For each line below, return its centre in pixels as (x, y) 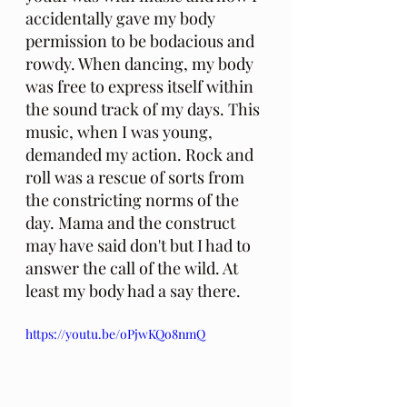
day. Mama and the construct (132, 223)
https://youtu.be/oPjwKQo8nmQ (115, 334)
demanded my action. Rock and (141, 155)
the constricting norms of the (134, 200)
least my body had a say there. (133, 291)
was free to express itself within (141, 87)
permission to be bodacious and (142, 41)
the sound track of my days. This (144, 109)
